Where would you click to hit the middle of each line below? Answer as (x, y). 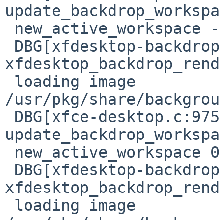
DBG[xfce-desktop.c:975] (10, 117)
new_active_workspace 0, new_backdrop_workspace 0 (10, 152)
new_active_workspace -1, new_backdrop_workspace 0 (10, 28)
